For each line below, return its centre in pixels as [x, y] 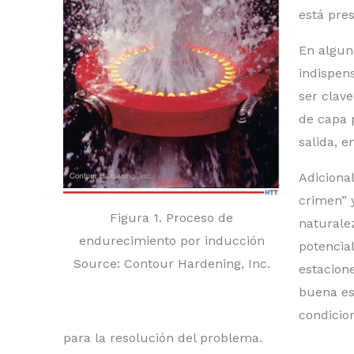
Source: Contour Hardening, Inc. [171, 264]
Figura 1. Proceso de [171, 218]
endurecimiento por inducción [171, 241]
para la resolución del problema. [163, 338]
